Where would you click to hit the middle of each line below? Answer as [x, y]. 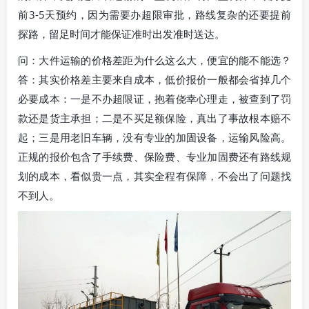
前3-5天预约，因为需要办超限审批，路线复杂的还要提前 [154, 15]
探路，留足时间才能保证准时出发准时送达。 [121, 34]
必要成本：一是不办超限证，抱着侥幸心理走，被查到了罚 [154, 98]
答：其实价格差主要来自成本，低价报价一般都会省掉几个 [154, 79]
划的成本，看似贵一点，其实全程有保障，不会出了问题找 [154, 176]
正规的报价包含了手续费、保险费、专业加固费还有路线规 [154, 156]
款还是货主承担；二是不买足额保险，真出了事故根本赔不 [154, 118]
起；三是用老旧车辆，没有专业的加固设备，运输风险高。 [154, 137]
